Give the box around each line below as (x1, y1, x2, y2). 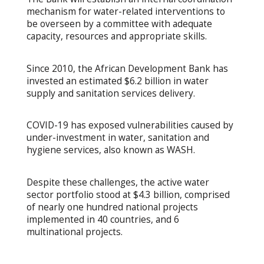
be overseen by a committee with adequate (26, 17, 212, 30)
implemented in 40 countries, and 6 (26, 213, 179, 226)
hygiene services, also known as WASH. (26, 144, 195, 157)
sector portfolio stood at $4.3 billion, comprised (26, 189, 230, 202)
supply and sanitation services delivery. (26, 87, 195, 100)
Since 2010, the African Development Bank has (26, 62, 228, 75)
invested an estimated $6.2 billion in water (26, 74, 209, 87)
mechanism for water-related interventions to (26, 5, 225, 18)
